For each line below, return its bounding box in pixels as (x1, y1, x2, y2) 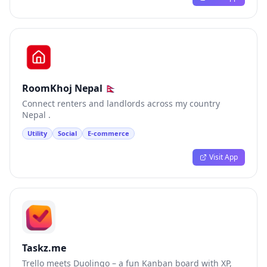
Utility (27, 129, 47, 138)
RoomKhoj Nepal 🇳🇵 (22, 82, 117, 95)
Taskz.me (22, 241, 66, 254)
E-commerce (88, 129, 129, 138)
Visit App (209, 152, 238, 162)
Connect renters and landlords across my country (22, 98, 220, 109)
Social (58, 129, 77, 138)
